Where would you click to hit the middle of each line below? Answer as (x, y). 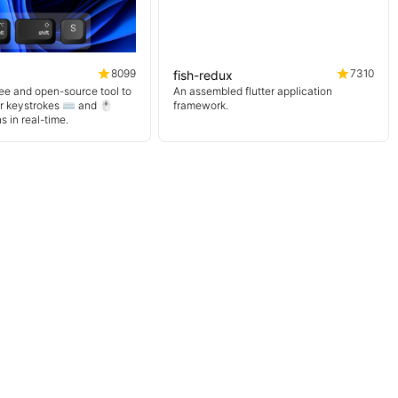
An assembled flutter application (253, 91)
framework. (201, 105)
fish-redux (203, 75)
